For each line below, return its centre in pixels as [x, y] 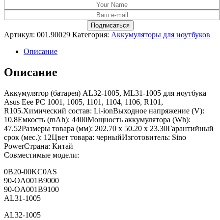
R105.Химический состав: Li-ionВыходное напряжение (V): [104, 111]
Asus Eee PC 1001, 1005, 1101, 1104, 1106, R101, [83, 102]
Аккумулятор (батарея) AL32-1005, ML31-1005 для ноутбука [105, 93]
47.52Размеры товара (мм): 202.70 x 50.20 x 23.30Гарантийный [109, 129]
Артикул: [20, 35]
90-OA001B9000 [31, 181]
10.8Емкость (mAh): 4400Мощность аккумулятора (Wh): [97, 120]
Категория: [92, 35]
